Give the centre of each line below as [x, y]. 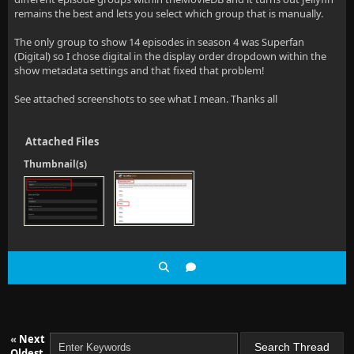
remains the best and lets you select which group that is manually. [169, 13]
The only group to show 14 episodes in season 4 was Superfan [159, 42]
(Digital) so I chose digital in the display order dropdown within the [170, 56]
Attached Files [62, 141]
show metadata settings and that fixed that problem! [139, 70]
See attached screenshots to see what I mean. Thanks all [146, 99]
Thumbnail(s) [55, 164]
